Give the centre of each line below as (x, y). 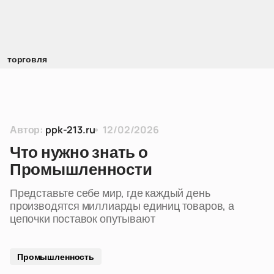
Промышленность (56, 257)
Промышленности (81, 169)
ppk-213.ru (70, 130)
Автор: (27, 130)
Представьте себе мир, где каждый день (110, 193)
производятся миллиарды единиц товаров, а (122, 206)
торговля (27, 59)
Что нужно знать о (79, 152)
